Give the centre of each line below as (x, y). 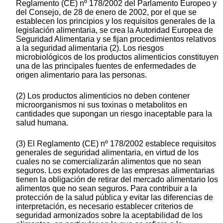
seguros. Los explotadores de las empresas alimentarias (115, 171)
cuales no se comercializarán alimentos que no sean (109, 162)
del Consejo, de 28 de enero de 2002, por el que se (106, 12)
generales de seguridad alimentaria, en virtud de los (107, 153)
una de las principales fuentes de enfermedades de (106, 66)
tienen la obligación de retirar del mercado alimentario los (117, 180)
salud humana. (42, 123)
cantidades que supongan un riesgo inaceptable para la (114, 114)
